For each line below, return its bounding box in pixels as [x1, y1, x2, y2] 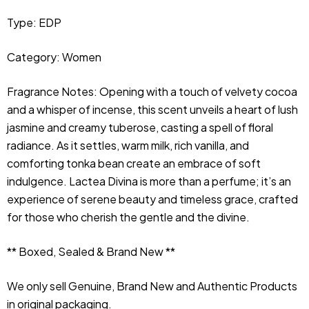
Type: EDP [7, 14, 61, 30]
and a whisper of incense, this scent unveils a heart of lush [7, 101, 298, 117]
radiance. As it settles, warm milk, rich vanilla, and [7, 137, 249, 152]
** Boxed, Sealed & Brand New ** [7, 243, 175, 259]
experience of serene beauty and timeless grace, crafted [7, 191, 298, 206]
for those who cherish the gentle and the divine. [7, 209, 250, 224]
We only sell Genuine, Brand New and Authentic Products [7, 278, 297, 293]
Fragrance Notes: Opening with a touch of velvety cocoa [7, 83, 297, 99]
